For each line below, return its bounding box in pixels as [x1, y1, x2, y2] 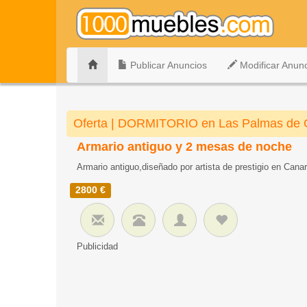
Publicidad [77, 241, 118, 251]
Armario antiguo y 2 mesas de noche [77, 140, 292, 153]
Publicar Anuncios [127, 60, 207, 71]
